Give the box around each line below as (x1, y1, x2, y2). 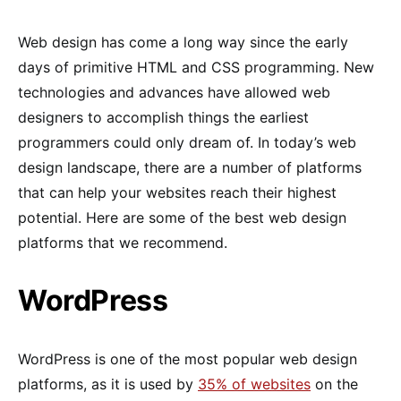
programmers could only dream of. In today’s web (18, 132, 356, 151)
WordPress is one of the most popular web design (18, 349, 357, 368)
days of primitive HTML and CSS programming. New (18, 57, 374, 76)
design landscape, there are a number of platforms (18, 158, 362, 176)
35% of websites (198, 374, 311, 393)
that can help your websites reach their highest (18, 183, 337, 201)
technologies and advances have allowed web (18, 82, 330, 101)
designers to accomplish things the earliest (18, 107, 309, 126)
